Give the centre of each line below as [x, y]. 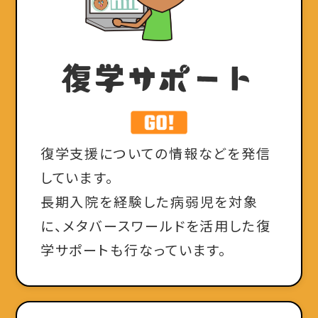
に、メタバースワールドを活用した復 [155, 226]
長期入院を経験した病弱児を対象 [149, 202]
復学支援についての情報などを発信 [156, 153]
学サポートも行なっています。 [134, 250]
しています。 [77, 177]
